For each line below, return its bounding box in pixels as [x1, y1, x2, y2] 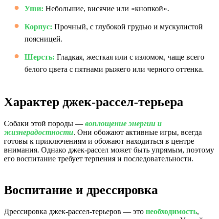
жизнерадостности [4, 128, 73, 136]
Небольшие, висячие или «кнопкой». [44, 4, 169, 13]
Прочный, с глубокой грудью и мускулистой [52, 22, 203, 31]
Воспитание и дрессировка [4, 183, 158, 197]
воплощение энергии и [85, 119, 162, 128]
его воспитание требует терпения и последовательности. [4, 154, 194, 163]
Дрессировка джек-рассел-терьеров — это [4, 207, 146, 216]
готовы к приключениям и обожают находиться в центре [4, 137, 194, 145]
